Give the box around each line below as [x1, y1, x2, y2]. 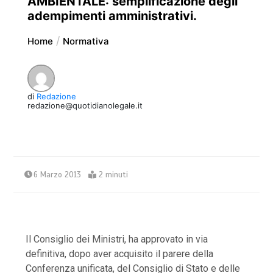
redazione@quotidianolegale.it [27, 101, 143, 111]
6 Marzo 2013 [34, 170, 82, 180]
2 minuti [99, 170, 129, 180]
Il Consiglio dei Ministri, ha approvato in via [26, 233, 208, 246]
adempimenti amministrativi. [27, 9, 197, 24]
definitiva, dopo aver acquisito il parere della [26, 248, 214, 260]
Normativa [62, 35, 109, 48]
